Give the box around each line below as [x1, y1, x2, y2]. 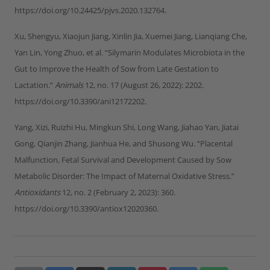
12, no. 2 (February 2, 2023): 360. [60, 186, 175, 198]
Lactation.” [14, 79, 55, 90]
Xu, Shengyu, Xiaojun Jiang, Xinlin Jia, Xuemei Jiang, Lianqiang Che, [14, 30, 247, 42]
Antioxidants [14, 186, 60, 198]
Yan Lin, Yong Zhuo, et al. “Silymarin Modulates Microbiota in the [14, 46, 245, 58]
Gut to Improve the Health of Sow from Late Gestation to [14, 63, 219, 74]
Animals [55, 79, 83, 90]
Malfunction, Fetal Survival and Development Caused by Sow [14, 154, 231, 165]
